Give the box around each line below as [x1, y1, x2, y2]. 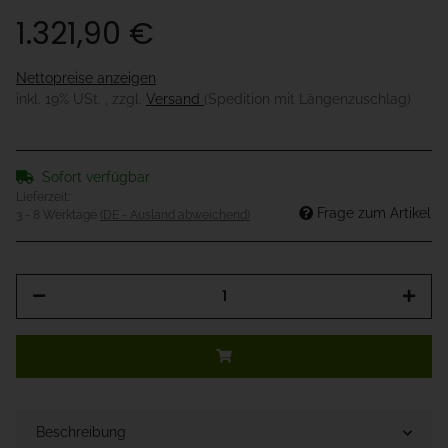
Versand [146, 91, 204, 108]
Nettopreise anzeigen [16, 70, 156, 87]
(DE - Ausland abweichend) [100, 208, 250, 223]
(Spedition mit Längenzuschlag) [204, 91, 411, 108]
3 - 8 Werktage [16, 208, 100, 223]
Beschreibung [36, 424, 126, 441]
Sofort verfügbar [42, 169, 150, 186]
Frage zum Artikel [317, 205, 431, 222]
